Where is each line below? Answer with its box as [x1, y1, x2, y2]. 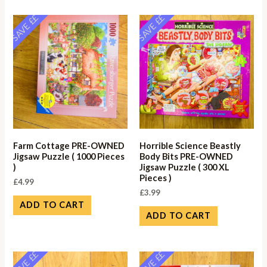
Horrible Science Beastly [139, 140, 241, 151]
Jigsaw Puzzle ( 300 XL [139, 162, 229, 172]
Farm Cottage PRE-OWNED [13, 140, 125, 151]
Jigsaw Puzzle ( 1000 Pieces [13, 151, 125, 162]
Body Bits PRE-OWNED [139, 151, 233, 162]
